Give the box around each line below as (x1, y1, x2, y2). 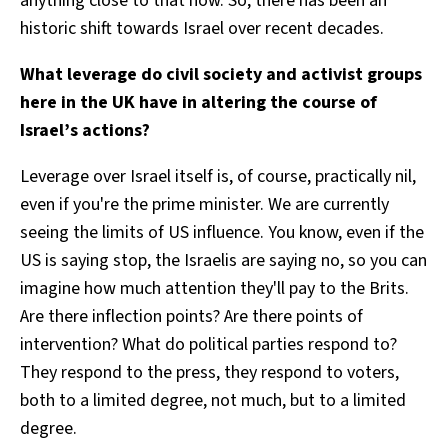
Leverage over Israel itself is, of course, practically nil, (20, 163, 416, 189)
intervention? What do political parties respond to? (20, 331, 397, 357)
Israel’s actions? (20, 117, 150, 143)
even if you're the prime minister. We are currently (20, 191, 389, 217)
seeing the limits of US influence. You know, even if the (20, 219, 424, 245)
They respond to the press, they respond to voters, (20, 359, 399, 385)
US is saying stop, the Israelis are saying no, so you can (20, 247, 427, 273)
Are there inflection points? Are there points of (20, 303, 363, 329)
